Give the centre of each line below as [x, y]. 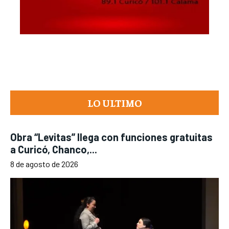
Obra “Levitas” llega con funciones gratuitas [111, 137]
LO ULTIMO [114, 102]
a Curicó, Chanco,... [54, 149]
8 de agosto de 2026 [44, 164]
